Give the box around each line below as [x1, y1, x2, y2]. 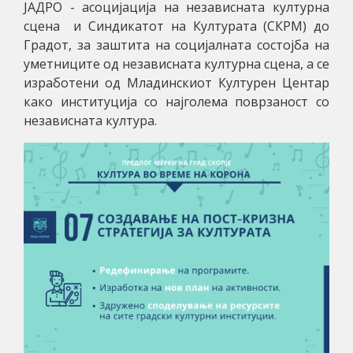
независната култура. [24, 111, 157, 129]
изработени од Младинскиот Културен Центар [24, 73, 329, 91]
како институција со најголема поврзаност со [24, 92, 329, 110]
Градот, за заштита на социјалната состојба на [24, 35, 329, 54]
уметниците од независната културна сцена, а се [24, 54, 329, 72]
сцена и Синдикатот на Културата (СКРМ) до [24, 17, 329, 35]
